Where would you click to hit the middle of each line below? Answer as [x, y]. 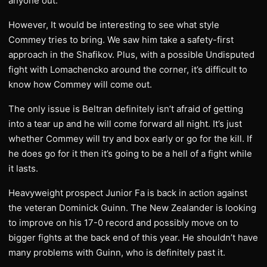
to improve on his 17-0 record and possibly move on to [123, 223]
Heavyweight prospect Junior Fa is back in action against [128, 193]
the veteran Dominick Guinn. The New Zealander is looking [132, 208]
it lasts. [23, 168]
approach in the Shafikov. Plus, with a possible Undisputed [131, 55]
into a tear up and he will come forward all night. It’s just [125, 124]
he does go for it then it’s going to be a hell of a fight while [130, 153]
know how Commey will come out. [80, 84]
